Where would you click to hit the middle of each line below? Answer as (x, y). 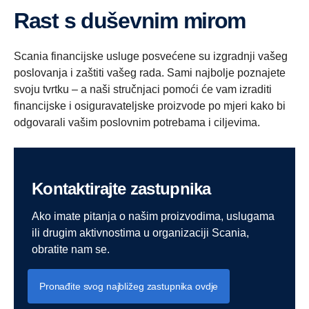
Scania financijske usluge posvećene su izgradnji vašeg (151, 56)
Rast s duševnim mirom (137, 20)
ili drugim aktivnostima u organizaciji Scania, (140, 232)
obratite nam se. (71, 249)
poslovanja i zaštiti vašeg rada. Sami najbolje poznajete (150, 72)
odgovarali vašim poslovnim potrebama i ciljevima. (137, 122)
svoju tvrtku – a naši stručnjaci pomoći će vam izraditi (143, 89)
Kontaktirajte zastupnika (127, 188)
